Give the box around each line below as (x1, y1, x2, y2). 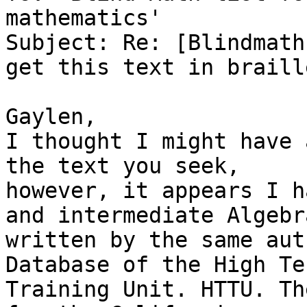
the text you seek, (5, 153, 240, 179)
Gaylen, (5, 104, 97, 130)
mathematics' (5, 5, 162, 31)
